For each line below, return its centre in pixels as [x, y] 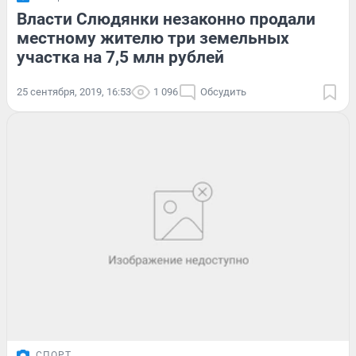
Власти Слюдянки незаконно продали [166, 19]
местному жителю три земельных [153, 39]
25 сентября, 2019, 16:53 [74, 92]
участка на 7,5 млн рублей [120, 58]
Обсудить [223, 92]
